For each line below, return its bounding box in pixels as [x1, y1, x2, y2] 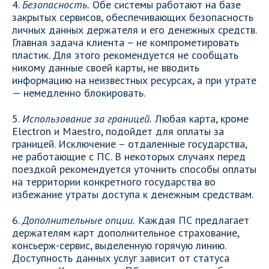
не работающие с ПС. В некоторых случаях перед [12, 150, 246, 163]
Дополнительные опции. [22, 213, 135, 227]
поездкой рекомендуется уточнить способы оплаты [12, 162, 256, 176]
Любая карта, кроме [152, 112, 249, 125]
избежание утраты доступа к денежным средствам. [12, 187, 253, 201]
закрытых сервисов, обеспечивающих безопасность [12, 10, 253, 24]
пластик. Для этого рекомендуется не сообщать [12, 48, 238, 62]
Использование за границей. [22, 112, 152, 125]
